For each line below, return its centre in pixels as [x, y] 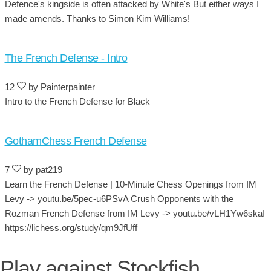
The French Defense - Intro [66, 58]
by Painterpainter [60, 87]
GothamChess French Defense [76, 141]
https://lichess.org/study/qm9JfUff [71, 227]
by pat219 [41, 169]
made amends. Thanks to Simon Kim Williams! [97, 18]
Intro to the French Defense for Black [77, 101]
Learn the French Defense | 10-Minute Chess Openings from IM [130, 184]
